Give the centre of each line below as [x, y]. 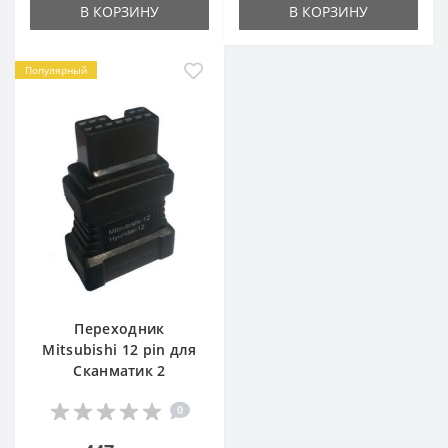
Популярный [56, 69]
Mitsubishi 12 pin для [119, 349]
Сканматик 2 [119, 370]
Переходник [119, 328]
